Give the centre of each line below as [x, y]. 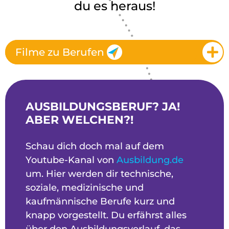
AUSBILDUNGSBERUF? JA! [103, 106]
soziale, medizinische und [85, 187]
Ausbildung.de [150, 160]
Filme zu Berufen [60, 52]
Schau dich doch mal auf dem [95, 146]
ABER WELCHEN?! [79, 120]
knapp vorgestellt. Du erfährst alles [106, 215]
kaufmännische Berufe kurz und [100, 201]
